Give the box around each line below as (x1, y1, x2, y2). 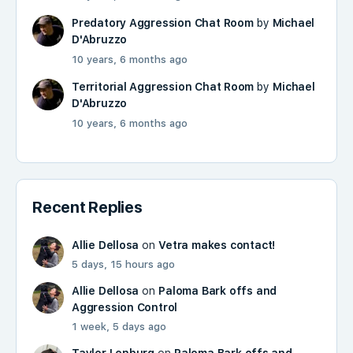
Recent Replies (32, 197, 143, 217)
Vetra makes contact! (158, 238, 276, 251)
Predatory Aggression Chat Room (72, 16, 254, 29)
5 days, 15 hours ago (72, 258, 175, 270)
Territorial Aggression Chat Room (72, 80, 255, 93)
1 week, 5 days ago (72, 320, 166, 333)
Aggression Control (72, 300, 178, 314)
